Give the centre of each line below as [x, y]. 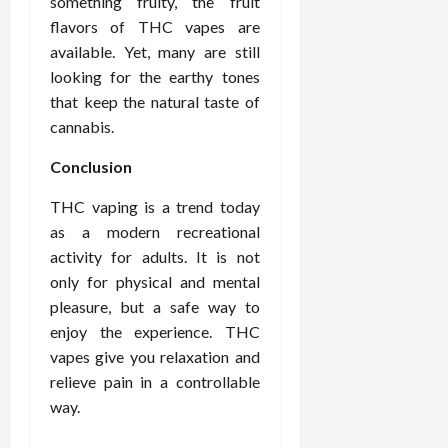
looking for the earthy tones [155, 76]
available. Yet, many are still [155, 51]
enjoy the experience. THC [155, 331]
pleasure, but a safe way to [155, 306]
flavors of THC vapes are [155, 26]
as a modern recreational [155, 231]
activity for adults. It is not [155, 256]
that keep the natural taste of [155, 101]
